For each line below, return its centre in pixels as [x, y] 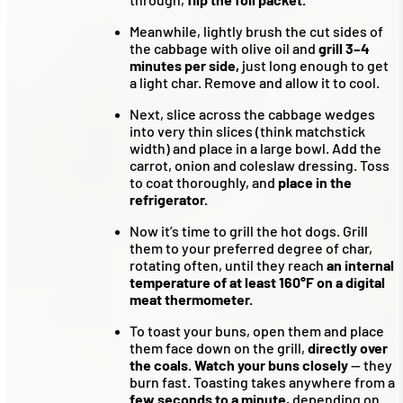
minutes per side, [184, 66]
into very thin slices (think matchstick [247, 131]
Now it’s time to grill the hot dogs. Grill [249, 231]
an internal [360, 265]
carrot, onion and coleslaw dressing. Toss [260, 166]
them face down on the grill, [219, 348]
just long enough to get [314, 66]
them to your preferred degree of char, [251, 248]
